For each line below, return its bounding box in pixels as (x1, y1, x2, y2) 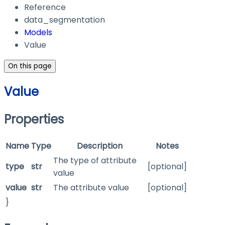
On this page (8, 61, 52, 71)
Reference (24, 2, 66, 14)
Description (76, 140, 123, 152)
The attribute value (53, 182, 129, 194)
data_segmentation (24, 14, 105, 26)
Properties (4, 111, 64, 128)
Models (24, 27, 52, 39)
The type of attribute (53, 155, 137, 167)
